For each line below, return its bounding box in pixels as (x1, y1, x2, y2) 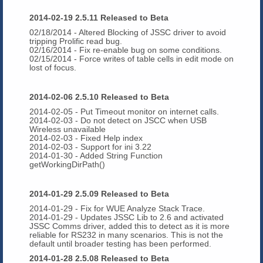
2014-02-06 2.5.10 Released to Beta (29, 92, 169, 102)
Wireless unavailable (29, 124, 106, 134)
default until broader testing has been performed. (29, 238, 211, 248)
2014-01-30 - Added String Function (29, 150, 163, 160)
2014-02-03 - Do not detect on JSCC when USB (29, 115, 207, 125)
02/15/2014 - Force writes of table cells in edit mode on (29, 53, 234, 63)
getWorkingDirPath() (29, 159, 105, 169)
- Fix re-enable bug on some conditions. (74, 45, 222, 55)
